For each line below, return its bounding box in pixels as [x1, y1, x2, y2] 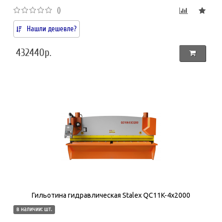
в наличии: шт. [16, 205, 53, 213]
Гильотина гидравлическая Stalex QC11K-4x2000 [32, 191, 190, 199]
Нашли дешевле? [27, 24, 77, 33]
